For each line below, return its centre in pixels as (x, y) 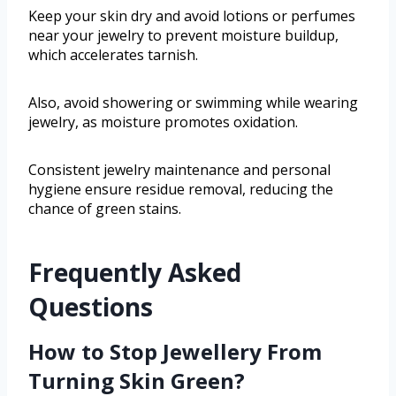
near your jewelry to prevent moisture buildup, (183, 36)
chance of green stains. (105, 209)
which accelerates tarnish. (113, 55)
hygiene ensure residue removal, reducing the (181, 190)
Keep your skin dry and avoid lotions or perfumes (192, 16)
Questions (91, 307)
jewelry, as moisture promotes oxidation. (163, 122)
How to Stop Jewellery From (175, 352)
